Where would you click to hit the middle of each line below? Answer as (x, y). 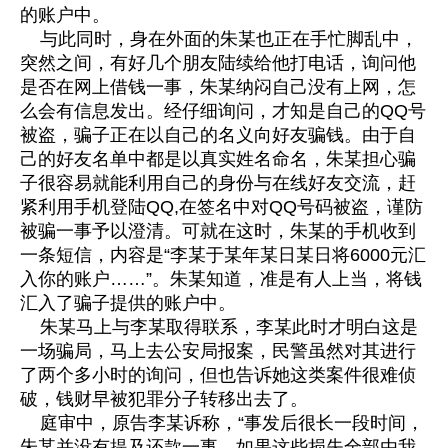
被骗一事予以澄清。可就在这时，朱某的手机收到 (218, 231)
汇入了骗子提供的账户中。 (128, 303)
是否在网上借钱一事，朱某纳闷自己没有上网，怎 (218, 87)
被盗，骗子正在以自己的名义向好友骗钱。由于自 (218, 135)
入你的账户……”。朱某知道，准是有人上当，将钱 (221, 279)
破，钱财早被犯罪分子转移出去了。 (164, 399)
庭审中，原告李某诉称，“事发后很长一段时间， (222, 423)
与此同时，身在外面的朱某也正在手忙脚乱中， (219, 39)
